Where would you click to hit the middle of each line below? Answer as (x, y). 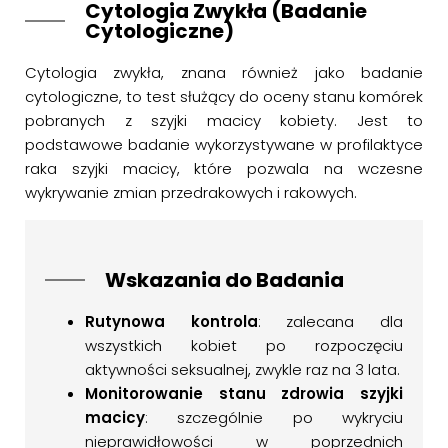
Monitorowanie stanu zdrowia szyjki (244, 393)
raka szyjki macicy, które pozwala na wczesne (224, 168)
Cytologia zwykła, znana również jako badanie (224, 72)
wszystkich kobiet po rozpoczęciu (244, 345)
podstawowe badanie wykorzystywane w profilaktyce (224, 144)
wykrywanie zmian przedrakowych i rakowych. (191, 192)
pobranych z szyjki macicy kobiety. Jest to (224, 120)
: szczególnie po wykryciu (274, 417)
